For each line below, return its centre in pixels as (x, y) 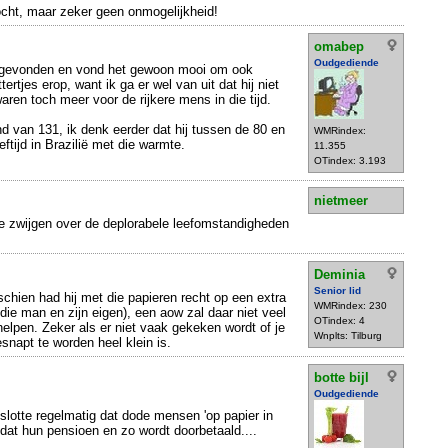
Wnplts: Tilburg (348, 335)
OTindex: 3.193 (350, 160)
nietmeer (341, 201)
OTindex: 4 (339, 320)
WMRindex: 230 (350, 305)
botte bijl (341, 377)
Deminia (339, 274)
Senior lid (337, 290)
